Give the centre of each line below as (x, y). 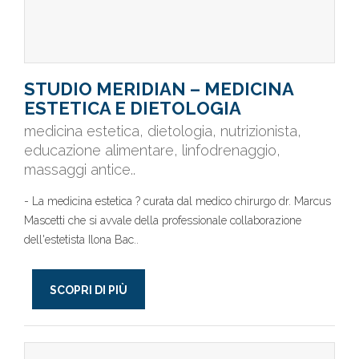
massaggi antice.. (80, 169)
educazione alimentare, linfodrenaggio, (152, 150)
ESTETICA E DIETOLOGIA (133, 108)
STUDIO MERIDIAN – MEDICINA (159, 89)
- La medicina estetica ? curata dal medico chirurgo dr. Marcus (177, 201)
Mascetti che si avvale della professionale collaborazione (163, 220)
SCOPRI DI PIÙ (89, 290)
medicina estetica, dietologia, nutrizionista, (163, 131)
